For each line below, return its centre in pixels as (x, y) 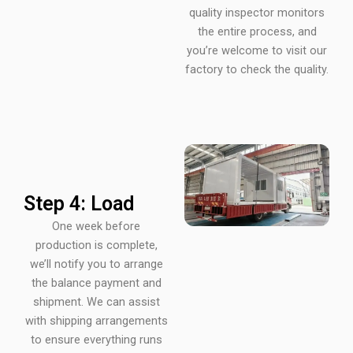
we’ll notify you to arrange (96, 264)
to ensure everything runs (96, 340)
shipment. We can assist (96, 302)
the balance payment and (96, 283)
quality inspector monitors (257, 13)
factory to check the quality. (257, 70)
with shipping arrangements (96, 321)
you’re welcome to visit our (257, 51)
